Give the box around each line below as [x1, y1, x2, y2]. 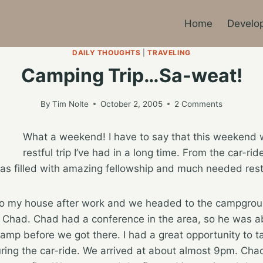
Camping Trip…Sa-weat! [21, 63, 242, 87]
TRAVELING [147, 48, 191, 57]
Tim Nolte [52, 99, 89, 109]
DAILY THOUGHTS [72, 48, 141, 57]
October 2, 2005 [100, 99, 163, 109]
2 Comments [174, 99, 223, 109]
